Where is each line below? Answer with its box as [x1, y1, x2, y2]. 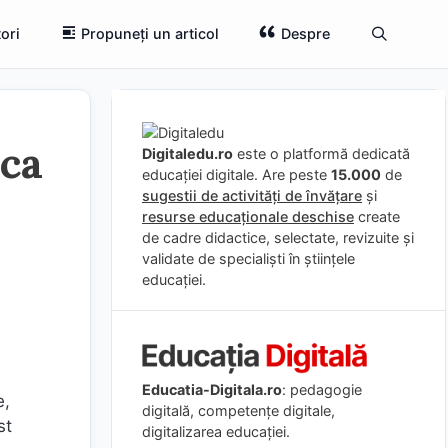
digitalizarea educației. [142, 422, 290, 440]
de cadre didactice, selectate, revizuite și [142, 229, 414, 246]
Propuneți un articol [81, 25, 220, 42]
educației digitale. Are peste [142, 166, 331, 183]
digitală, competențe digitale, [142, 401, 335, 419]
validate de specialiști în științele [142, 250, 355, 267]
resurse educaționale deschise [142, 208, 354, 225]
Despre [280, 25, 330, 42]
